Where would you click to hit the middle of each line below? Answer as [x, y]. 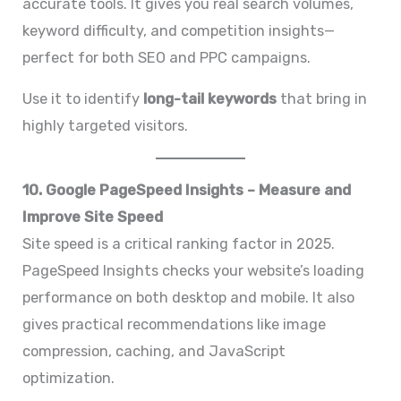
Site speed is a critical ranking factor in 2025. [179, 244]
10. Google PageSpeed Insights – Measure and [187, 191]
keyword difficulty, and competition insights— [179, 30]
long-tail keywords [210, 99]
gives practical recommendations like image [175, 325]
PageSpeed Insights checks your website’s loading [194, 271]
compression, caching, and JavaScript [154, 352]
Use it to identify [83, 99]
